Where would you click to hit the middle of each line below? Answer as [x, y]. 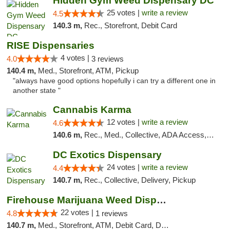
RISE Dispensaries [51, 45]
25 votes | [124, 13]
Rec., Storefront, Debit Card [130, 25]
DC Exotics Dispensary [107, 155]
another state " [37, 91]
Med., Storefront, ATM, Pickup [88, 71]
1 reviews [112, 213]
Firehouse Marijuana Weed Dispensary [161, 200]
